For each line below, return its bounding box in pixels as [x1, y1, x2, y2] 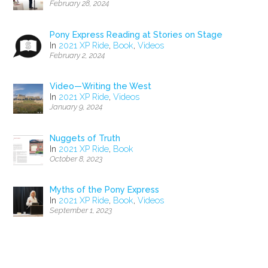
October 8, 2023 [50, 154, 103, 163]
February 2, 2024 [50, 50, 106, 60]
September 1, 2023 [50, 206, 112, 215]
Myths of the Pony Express [50, 185, 160, 195]
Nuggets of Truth [50, 133, 121, 143]
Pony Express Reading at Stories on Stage [50, 29, 223, 39]
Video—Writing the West [50, 81, 152, 92]
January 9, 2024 [50, 102, 103, 112]
